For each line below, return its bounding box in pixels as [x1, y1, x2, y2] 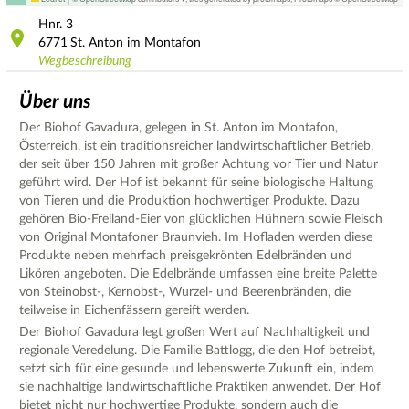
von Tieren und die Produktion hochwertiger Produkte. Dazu [19, 194, 360, 208]
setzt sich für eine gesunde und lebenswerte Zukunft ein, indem [19, 362, 374, 375]
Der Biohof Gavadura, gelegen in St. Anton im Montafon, [19, 121, 338, 135]
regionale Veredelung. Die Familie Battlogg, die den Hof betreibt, [19, 343, 375, 357]
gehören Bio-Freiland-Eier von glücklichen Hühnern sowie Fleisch [19, 213, 383, 226]
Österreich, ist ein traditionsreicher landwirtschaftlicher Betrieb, [19, 140, 373, 153]
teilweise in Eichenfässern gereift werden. [19, 304, 249, 318]
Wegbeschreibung [38, 55, 131, 68]
